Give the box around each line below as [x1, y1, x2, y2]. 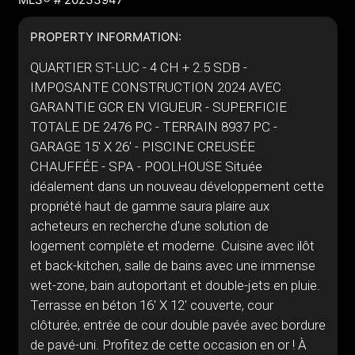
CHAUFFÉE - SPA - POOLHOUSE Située [29, 158, 262, 174]
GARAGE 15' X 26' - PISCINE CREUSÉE [29, 139, 255, 155]
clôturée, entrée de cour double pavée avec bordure [29, 317, 326, 333]
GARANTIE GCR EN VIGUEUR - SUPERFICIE [29, 99, 287, 115]
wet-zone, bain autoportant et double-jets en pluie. [29, 277, 320, 293]
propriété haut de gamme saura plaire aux [29, 198, 269, 214]
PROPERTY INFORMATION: [29, 29, 181, 44]
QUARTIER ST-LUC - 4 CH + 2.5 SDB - [29, 59, 247, 75]
